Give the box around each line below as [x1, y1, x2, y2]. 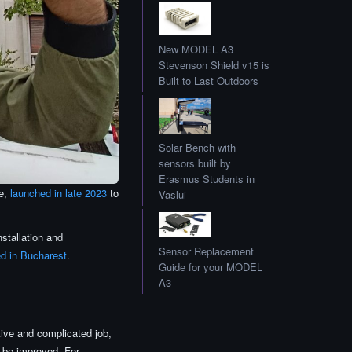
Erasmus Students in [159, 171, 255, 187]
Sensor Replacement [159, 243, 254, 258]
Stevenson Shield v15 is [159, 57, 269, 72]
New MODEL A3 [159, 41, 233, 57]
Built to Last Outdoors [159, 72, 258, 88]
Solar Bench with [159, 140, 236, 156]
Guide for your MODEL [159, 258, 262, 274]
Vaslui [159, 187, 186, 203]
